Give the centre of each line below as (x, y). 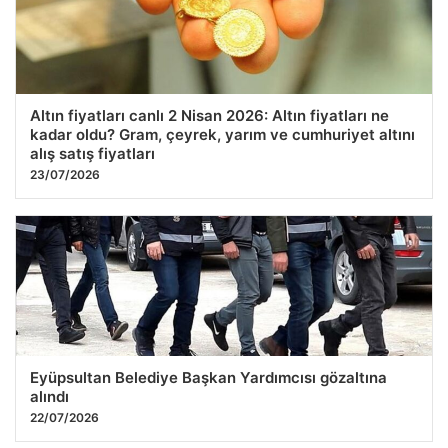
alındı (49, 397)
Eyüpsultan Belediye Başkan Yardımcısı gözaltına (208, 378)
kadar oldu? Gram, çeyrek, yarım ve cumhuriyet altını (222, 135)
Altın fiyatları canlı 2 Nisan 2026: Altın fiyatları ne (209, 116)
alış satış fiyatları (92, 154)
